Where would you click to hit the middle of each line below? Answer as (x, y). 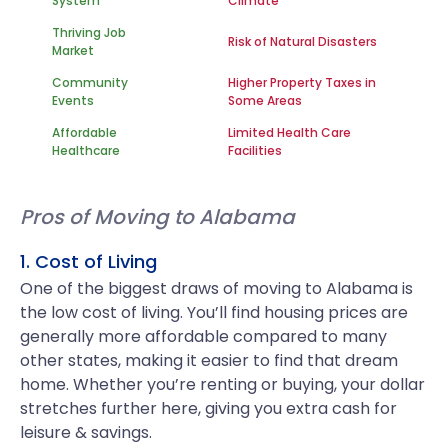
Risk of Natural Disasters (302, 41)
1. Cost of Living (88, 261)
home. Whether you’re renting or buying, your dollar (222, 384)
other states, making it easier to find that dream (209, 360)
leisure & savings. (86, 432)
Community (90, 82)
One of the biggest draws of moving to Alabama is (216, 288)
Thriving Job (89, 32)
